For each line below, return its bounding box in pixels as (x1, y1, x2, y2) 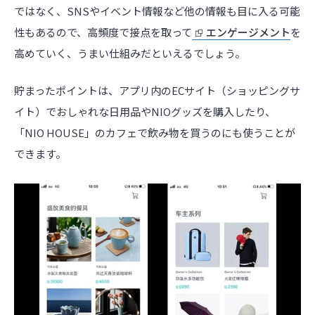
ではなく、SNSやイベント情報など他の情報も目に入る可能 (14, 4, 300, 19)
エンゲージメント (206, 25, 290, 40)
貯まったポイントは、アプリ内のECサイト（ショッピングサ (14, 82, 300, 98)
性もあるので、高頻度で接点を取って (14, 25, 192, 40)
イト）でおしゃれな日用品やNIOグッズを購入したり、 (14, 103, 276, 119)
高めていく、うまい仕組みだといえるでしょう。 (14, 46, 245, 61)
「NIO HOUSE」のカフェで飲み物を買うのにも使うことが (14, 124, 295, 140)
